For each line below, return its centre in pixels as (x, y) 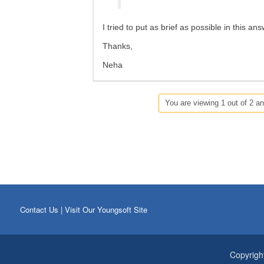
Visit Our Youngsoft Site (106, 210)
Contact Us (39, 210)
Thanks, (118, 46)
